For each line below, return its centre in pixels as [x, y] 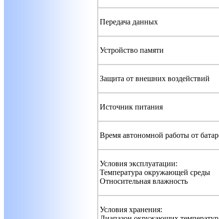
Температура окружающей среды [155, 172]
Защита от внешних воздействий [155, 78]
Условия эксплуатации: [139, 163]
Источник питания [131, 107]
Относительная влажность [144, 181]
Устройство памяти [132, 50]
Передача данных [129, 22]
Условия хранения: [131, 209]
